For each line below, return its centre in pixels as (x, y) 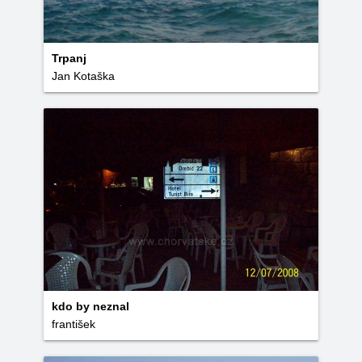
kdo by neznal (90, 306)
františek (74, 324)
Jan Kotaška (83, 76)
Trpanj (69, 58)
